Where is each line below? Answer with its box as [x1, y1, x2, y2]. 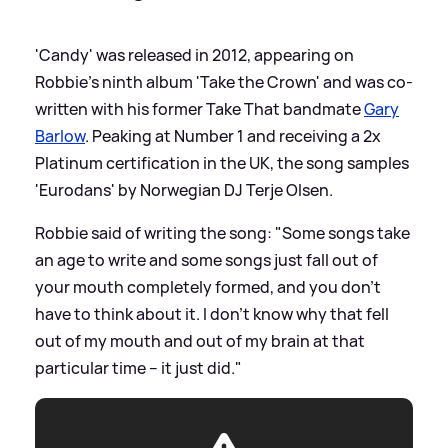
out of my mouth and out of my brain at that [35, 329, 365, 352]
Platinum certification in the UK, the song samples [35, 151, 409, 174]
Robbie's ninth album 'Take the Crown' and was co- [35, 70, 413, 93]
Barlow [35, 124, 85, 147]
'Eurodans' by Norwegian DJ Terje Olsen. [35, 178, 333, 201]
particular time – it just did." [35, 356, 242, 379]
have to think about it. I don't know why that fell [35, 302, 389, 325]
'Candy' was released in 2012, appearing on [35, 43, 354, 66]
